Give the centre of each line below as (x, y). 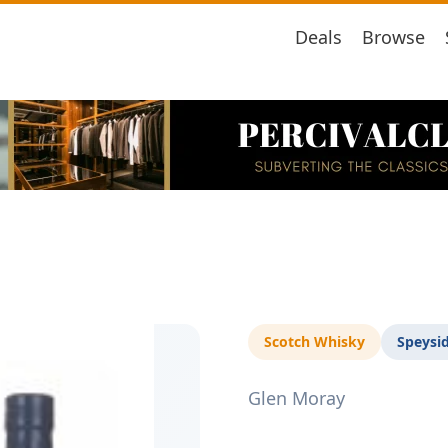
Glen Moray (296, 398)
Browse (393, 36)
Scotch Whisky (314, 341)
